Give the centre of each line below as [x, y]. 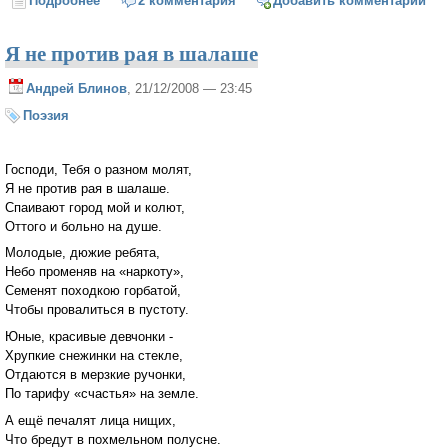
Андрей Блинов [76, 89]
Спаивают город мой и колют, [95, 207]
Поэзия [46, 116]
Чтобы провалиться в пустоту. [97, 310]
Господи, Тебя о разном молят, [98, 169]
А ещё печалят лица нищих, [90, 420]
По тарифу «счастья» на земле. [102, 394]
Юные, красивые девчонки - [89, 337]
